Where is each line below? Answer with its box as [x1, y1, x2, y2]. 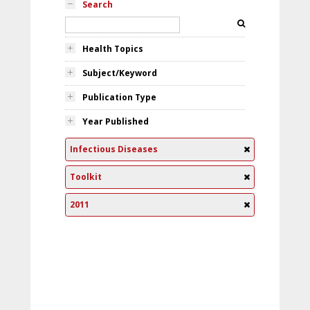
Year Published [82, 116, 149, 127]
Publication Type [82, 91, 156, 103]
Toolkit [70, 171, 102, 183]
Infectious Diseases [70, 143, 158, 155]
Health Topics [82, 43, 143, 55]
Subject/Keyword [82, 67, 157, 79]
